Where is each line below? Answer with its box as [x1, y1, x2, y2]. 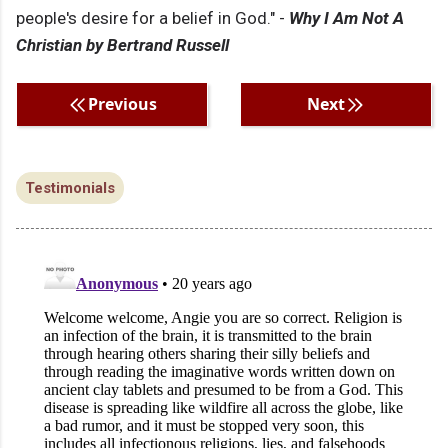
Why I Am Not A [289, 8, 404, 29]
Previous [87, 93, 157, 116]
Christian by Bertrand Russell [16, 35, 229, 56]
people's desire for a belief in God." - [16, 8, 289, 29]
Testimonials [25, 179, 115, 198]
